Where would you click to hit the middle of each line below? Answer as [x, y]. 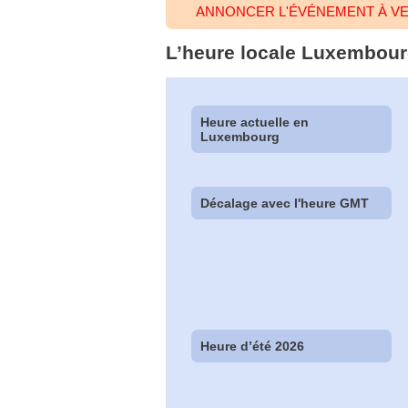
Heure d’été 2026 [253, 347]
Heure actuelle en [255, 122]
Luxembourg [240, 136]
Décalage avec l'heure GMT [285, 203]
